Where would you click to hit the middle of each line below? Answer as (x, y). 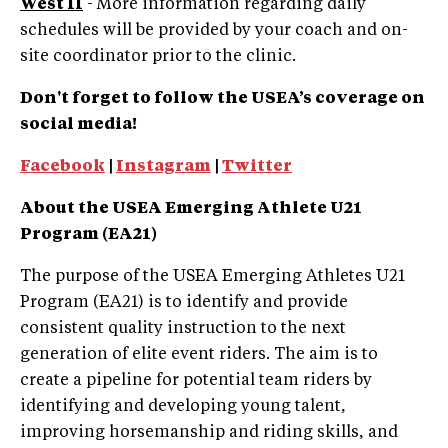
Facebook (62, 166)
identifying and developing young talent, (183, 406)
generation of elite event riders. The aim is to (199, 354)
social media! (78, 124)
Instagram (163, 166)
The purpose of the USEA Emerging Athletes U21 (212, 276)
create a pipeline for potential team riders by (196, 380)
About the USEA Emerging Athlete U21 (191, 208)
